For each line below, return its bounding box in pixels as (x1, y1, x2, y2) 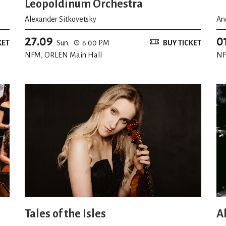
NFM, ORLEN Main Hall (25, 50, 102, 59)
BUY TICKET (163, 38, 201, 47)
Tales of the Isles (25, 208, 106, 220)
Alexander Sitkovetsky (25, 15, 96, 23)
